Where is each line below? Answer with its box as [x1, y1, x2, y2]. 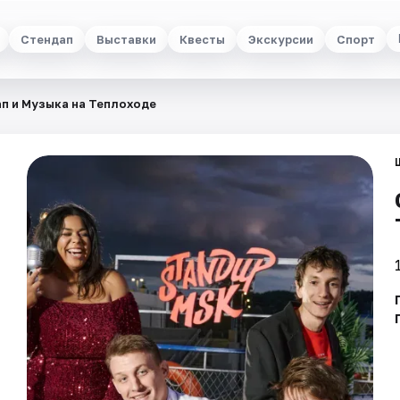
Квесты [179, 31, 225, 46]
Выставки [96, 31, 156, 46]
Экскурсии [247, 31, 313, 46]
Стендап [20, 31, 73, 46]
